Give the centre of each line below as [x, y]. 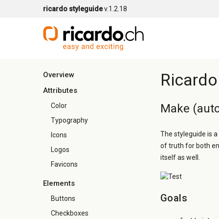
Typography [69, 120]
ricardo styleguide [73, 9]
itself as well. [180, 157]
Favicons [64, 164]
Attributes [60, 90]
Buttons [63, 198]
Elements [59, 183]
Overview [59, 75]
